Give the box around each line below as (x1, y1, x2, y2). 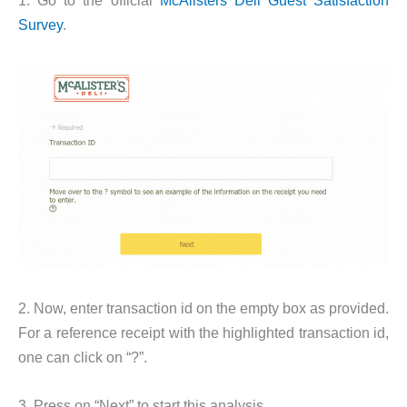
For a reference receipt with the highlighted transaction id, (18, 323, 389, 341)
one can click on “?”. (18, 348, 147, 365)
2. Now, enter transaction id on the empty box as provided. (18, 299, 389, 316)
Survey (18, 15, 63, 33)
